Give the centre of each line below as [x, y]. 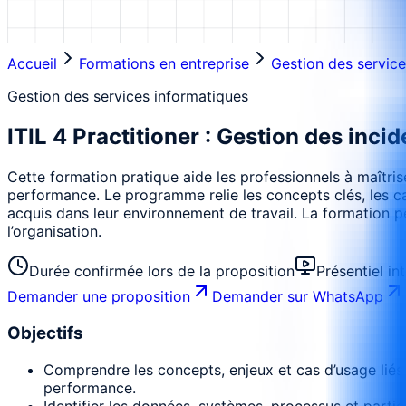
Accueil [32, 64]
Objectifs [45, 333]
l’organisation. [54, 232]
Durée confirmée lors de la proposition [162, 271]
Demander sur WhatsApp [298, 297]
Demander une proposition [99, 297]
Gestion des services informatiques [128, 97]
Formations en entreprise [164, 64]
